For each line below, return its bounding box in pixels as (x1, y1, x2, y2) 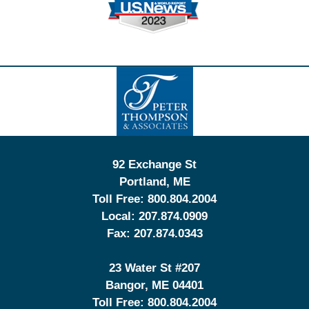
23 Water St (109, 261, 175, 275)
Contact (154, 68, 194, 81)
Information (154, 85, 212, 99)
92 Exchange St (112, 158, 197, 172)
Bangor (106, 279, 145, 292)
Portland (119, 175, 166, 189)
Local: (101, 210, 139, 223)
